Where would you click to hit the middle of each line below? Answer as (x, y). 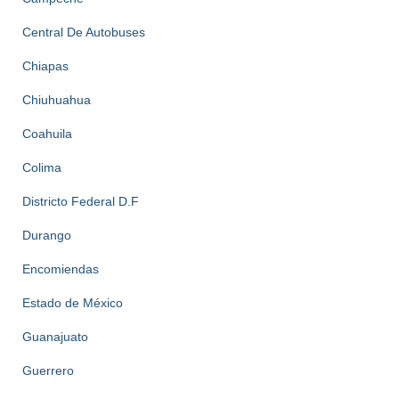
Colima (42, 167)
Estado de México (73, 302)
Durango (47, 235)
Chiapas (45, 65)
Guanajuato (55, 336)
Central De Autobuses (84, 32)
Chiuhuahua (57, 99)
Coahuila (47, 133)
